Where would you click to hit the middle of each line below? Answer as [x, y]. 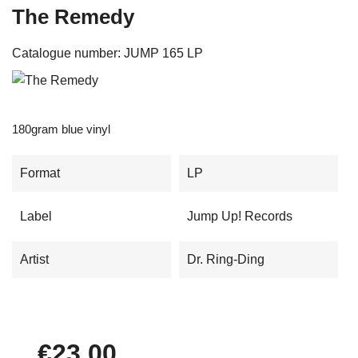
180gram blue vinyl [61, 129]
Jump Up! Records [240, 216]
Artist [34, 259]
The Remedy [73, 16]
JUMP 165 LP [163, 53]
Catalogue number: [66, 53]
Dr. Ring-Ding [226, 259]
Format [40, 173]
